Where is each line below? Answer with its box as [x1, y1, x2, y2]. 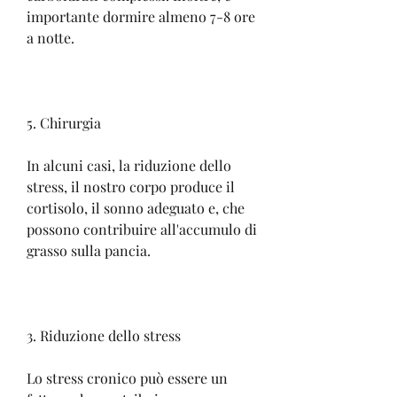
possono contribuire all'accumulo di [27, 219, 257, 238]
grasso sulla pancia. [27, 240, 151, 260]
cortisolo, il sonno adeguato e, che [27, 198, 245, 217]
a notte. [27, 27, 74, 47]
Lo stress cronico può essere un [27, 368, 228, 387]
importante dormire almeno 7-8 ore [27, 6, 255, 26]
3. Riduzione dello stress [27, 325, 181, 345]
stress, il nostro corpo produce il [27, 176, 235, 196]
